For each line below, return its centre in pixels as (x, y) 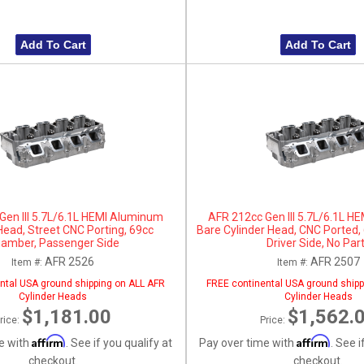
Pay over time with (248, 342)
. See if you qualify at (119, 342)
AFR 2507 (335, 261)
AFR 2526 (70, 261)
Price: (273, 320)
